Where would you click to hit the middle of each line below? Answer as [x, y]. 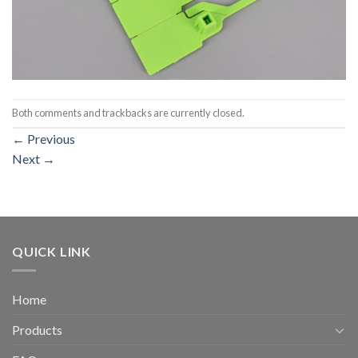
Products [37, 330]
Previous [50, 138]
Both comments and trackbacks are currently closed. [128, 113]
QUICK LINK [52, 251]
